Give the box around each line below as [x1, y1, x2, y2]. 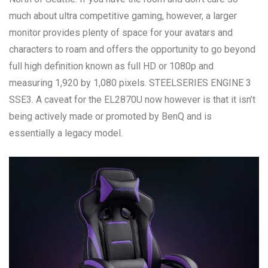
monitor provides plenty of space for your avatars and [9, 27, 233, 38]
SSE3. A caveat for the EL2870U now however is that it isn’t [9, 94, 255, 105]
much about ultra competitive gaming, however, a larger [9, 10, 237, 22]
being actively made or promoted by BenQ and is [9, 111, 212, 122]
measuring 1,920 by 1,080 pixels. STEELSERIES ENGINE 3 [9, 77, 251, 89]
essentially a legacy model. [9, 127, 123, 139]
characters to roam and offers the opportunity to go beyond [9, 44, 255, 55]
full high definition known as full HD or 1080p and [9, 60, 214, 72]
